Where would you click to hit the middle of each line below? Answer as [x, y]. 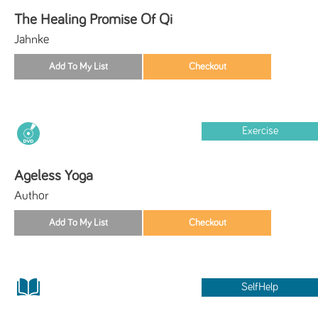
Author [32, 196]
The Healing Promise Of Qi [93, 19]
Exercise [260, 131]
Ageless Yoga [54, 175]
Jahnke [32, 39]
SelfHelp [260, 287]
